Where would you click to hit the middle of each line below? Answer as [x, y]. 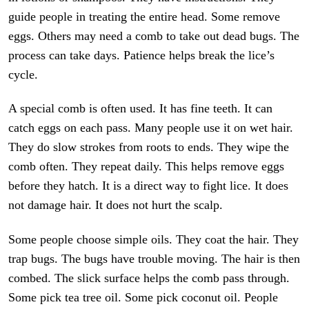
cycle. [23, 74]
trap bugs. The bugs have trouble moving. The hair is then [154, 258]
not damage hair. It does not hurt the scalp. [116, 205]
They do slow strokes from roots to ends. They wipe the [149, 147]
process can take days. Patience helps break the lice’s [142, 55]
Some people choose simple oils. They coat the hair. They [154, 239]
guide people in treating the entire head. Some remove [144, 16]
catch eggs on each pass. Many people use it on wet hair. [151, 128]
